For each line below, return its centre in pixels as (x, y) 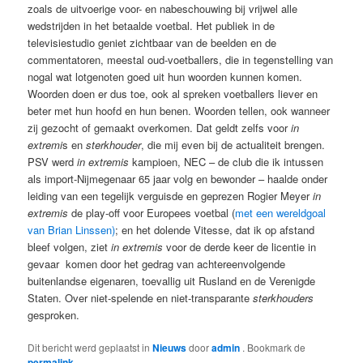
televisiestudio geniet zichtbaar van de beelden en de (152, 42)
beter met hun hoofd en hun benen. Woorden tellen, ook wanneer (179, 110)
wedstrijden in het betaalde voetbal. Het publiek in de (152, 25)
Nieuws (170, 347)
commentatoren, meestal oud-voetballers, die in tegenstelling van (181, 59)
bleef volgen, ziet (70, 246)
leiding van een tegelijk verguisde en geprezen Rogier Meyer (171, 195)
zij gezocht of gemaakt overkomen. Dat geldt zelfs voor (160, 127)
